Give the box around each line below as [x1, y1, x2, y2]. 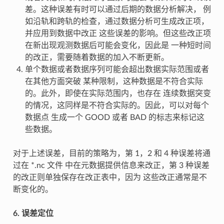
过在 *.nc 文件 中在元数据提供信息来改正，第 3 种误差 [12, 161, 209, 170]
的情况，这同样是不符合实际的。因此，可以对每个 [24, 101, 209, 110]
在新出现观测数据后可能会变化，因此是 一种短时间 [24, 41, 211, 50]
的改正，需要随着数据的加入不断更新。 [24, 53, 169, 62]
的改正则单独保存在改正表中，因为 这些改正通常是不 [12, 173, 207, 182]
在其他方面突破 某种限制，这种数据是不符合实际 [24, 77, 203, 86]
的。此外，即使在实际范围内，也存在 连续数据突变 [24, 89, 211, 98]
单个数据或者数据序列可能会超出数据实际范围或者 [24, 65, 209, 74]
